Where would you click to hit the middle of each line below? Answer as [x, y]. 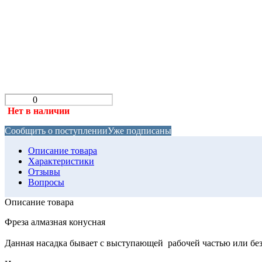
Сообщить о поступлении [56, 130]
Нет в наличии [39, 111]
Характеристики [61, 161]
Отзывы [44, 171]
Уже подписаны [139, 130]
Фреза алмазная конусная [55, 222]
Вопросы [46, 182]
